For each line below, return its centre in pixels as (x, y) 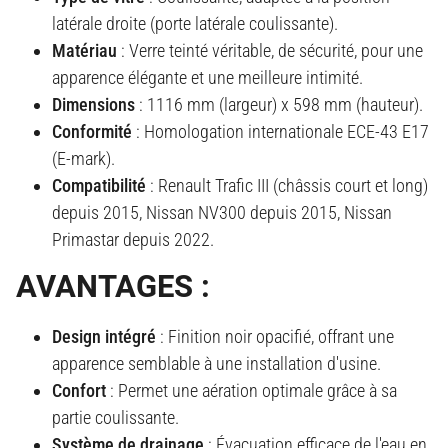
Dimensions (93, 105)
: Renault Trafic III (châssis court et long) (287, 186)
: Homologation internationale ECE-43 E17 (280, 132)
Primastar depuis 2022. (133, 240)
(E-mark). (83, 159)
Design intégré (104, 337)
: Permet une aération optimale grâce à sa (251, 391)
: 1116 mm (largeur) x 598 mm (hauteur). (279, 105)
